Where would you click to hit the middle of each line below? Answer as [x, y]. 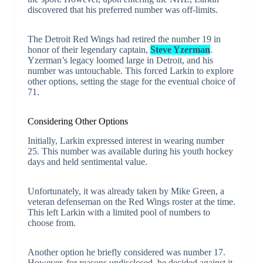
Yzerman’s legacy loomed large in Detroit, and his [120, 60]
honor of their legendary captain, [89, 50]
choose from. [51, 222]
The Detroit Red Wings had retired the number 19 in [124, 39]
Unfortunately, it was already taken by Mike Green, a [126, 191]
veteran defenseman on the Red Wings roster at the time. [131, 201]
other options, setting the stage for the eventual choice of [131, 82]
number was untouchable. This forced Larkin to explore [130, 71]
